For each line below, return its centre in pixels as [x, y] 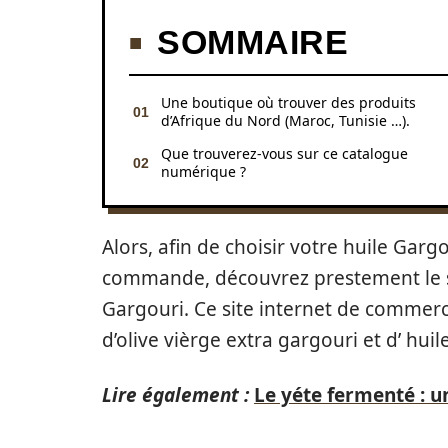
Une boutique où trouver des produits [288, 102]
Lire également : [175, 395]
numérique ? [203, 171]
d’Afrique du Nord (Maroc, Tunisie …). [285, 120]
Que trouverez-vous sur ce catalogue [284, 153]
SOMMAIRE [252, 42]
